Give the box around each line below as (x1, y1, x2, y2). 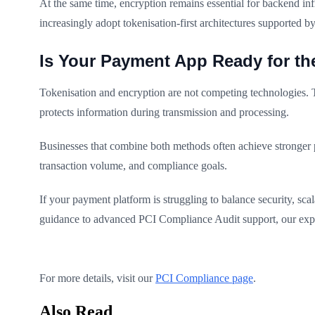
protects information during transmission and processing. (39, 105, 289, 118)
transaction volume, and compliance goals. (39, 159, 227, 172)
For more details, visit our (39, 271, 155, 284)
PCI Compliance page (155, 271, 253, 284)
